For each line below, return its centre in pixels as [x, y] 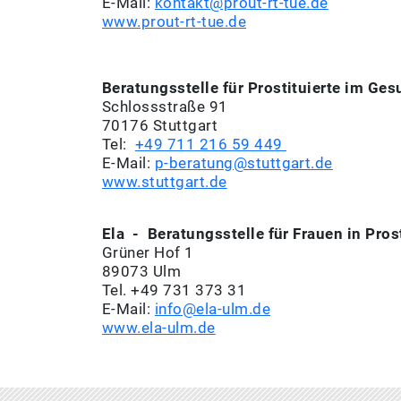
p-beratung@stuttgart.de [243, 163]
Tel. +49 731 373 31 [175, 290]
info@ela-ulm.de [213, 309]
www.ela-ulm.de [159, 328]
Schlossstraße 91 [165, 107]
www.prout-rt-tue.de [175, 22]
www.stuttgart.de [165, 182]
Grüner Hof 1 [148, 253]
